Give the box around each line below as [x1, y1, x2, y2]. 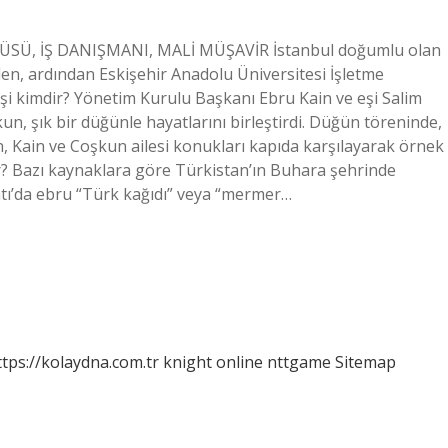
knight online [163, 351, 263, 373]
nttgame [267, 351, 331, 373]
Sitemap [335, 351, 396, 373]
